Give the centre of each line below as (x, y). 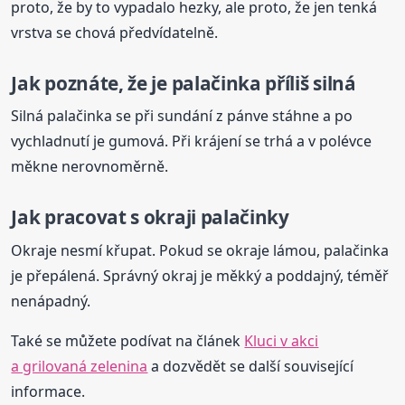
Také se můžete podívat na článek (128, 340)
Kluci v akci (282, 340)
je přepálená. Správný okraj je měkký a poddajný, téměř (200, 275)
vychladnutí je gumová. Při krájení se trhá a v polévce (192, 141)
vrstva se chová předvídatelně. (115, 32)
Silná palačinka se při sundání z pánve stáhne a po (182, 116)
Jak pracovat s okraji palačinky (150, 217)
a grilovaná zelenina (80, 366)
